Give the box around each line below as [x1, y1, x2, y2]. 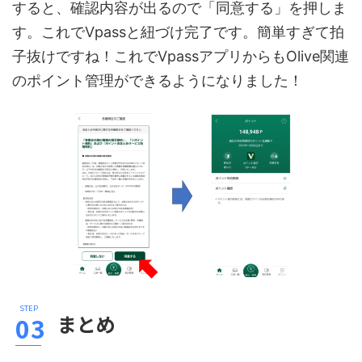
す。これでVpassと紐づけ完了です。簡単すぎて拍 [12, 23, 344, 41]
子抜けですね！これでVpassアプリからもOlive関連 [12, 48, 349, 65]
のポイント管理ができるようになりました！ [12, 72, 303, 90]
